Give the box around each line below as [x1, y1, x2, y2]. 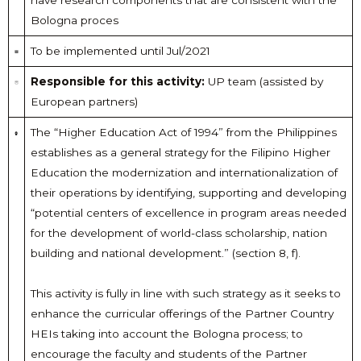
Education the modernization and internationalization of [30, 166, 338, 180]
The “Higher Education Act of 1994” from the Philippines [30, 126, 337, 139]
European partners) [30, 95, 138, 109]
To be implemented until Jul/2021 [30, 44, 210, 58]
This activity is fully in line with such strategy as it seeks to [30, 287, 341, 301]
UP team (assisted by [207, 75, 323, 89]
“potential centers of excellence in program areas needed [30, 206, 346, 220]
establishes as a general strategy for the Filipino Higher [30, 146, 330, 160]
